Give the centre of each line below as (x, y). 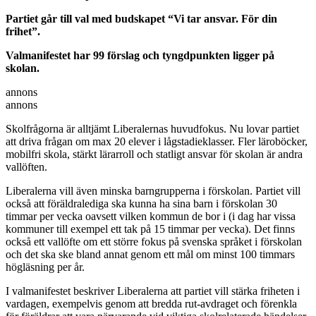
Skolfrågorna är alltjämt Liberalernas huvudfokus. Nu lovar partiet (152, 128)
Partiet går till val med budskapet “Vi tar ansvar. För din (141, 18)
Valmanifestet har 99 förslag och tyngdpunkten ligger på (140, 55)
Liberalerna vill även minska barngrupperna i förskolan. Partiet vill (153, 190)
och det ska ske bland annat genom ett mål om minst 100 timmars (150, 254)
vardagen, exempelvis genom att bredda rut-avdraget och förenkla (151, 303)
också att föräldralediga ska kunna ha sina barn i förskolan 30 (141, 203)
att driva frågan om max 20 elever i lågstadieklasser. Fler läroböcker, (157, 141)
